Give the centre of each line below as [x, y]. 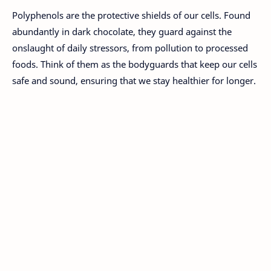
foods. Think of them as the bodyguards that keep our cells [135, 64]
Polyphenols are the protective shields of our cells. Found [131, 15]
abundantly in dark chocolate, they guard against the [122, 31]
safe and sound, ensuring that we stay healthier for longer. [134, 80]
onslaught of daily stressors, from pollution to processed [130, 47]
